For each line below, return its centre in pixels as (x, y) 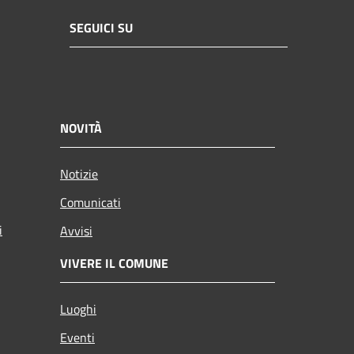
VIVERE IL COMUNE (114, 263)
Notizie (79, 173)
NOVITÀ (81, 128)
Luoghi (78, 309)
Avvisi (76, 230)
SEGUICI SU (101, 28)
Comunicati (90, 202)
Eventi (77, 337)
